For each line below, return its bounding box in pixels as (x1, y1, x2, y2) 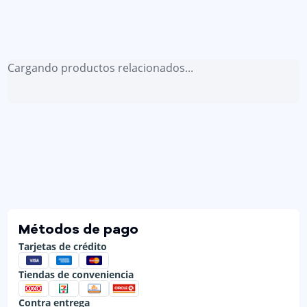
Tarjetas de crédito (19, 239, 108, 253)
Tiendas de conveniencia (19, 267, 134, 281)
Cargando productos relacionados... (8, 60, 194, 76)
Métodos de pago (19, 223, 139, 237)
